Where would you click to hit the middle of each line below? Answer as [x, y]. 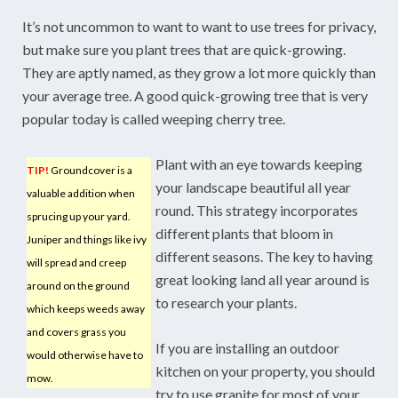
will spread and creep [76, 263]
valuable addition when [81, 193]
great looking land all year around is [263, 279]
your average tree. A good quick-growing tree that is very [195, 96]
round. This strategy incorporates [257, 210]
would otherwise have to [85, 355]
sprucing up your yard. [79, 216]
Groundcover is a [91, 170]
